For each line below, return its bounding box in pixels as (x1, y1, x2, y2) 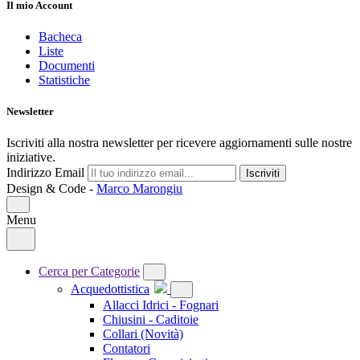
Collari (103, 327, 141, 342)
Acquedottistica (71, 282, 149, 297)
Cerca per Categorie (39, 264, 140, 279)
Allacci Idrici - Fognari (103, 298, 219, 313)
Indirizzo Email (6, 166, 84, 180)
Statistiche (39, 72, 90, 87)
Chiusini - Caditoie (103, 313, 198, 327)
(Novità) (141, 327, 183, 342)
